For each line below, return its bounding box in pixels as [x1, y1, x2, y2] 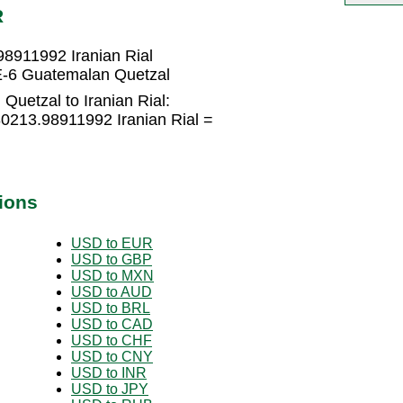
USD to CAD [71, 316, 153, 332]
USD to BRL [71, 300, 150, 316]
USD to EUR [71, 235, 153, 251]
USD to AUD [71, 283, 152, 300]
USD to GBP [71, 251, 152, 267]
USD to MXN [71, 267, 154, 283]
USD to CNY [71, 348, 153, 364]
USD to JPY [71, 381, 148, 397]
